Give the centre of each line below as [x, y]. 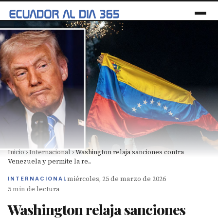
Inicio [16, 152]
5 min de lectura [34, 189]
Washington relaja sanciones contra [130, 152]
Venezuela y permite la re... [50, 161]
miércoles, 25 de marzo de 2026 [117, 179]
